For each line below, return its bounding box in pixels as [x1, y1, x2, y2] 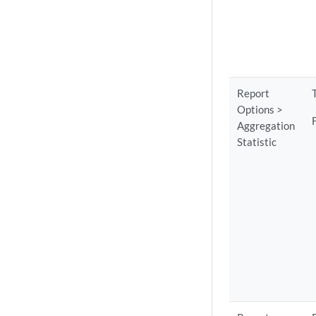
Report [237, 87, 270, 99]
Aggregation [237, 119, 296, 132]
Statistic [237, 135, 277, 148]
